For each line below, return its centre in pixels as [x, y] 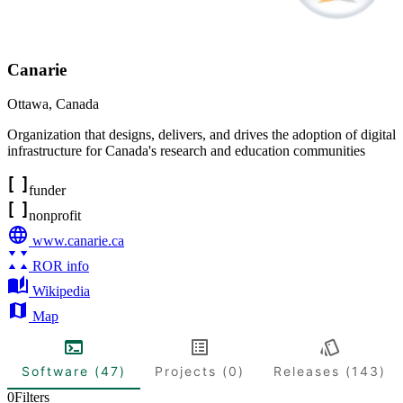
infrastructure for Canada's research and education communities [186, 151]
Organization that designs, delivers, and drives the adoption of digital [201, 135]
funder [47, 191]
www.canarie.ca [78, 241]
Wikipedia [61, 291]
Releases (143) [330, 371]
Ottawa [28, 104]
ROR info [61, 266]
